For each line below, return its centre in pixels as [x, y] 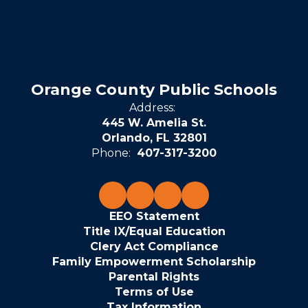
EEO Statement [154, 216]
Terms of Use [154, 292]
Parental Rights [154, 277]
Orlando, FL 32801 [154, 138]
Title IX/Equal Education [154, 231]
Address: [152, 108]
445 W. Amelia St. [154, 123]
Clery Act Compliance [154, 246]
